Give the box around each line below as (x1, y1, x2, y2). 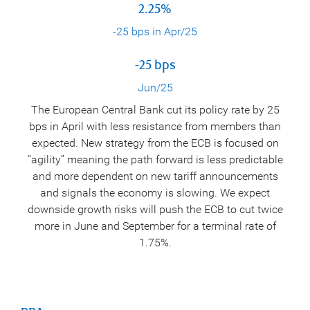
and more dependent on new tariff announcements (32, 169, 278, 183)
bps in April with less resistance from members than (29, 119, 281, 133)
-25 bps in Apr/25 (113, 25, 197, 38)
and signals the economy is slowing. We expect (40, 185, 270, 199)
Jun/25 (137, 81, 173, 94)
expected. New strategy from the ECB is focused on (31, 136, 279, 149)
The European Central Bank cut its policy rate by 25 (30, 102, 280, 116)
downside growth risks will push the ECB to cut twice (27, 202, 283, 216)
